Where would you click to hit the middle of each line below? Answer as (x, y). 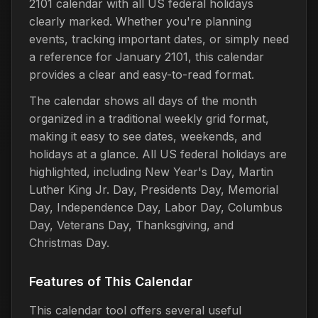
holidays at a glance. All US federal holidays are (158, 154)
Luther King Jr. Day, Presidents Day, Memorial (154, 189)
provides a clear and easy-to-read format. (142, 74)
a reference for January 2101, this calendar (147, 56)
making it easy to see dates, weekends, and (145, 136)
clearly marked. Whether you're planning (140, 21)
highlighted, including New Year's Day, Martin (151, 171)
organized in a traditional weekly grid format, (149, 118)
